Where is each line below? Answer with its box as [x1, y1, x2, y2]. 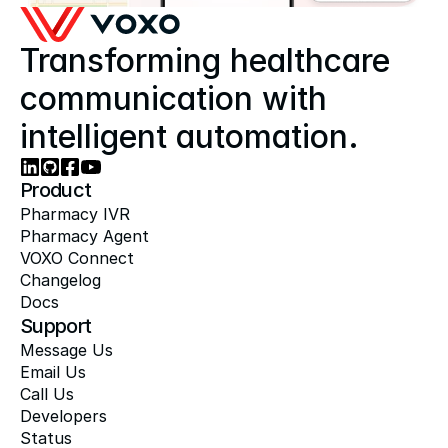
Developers [20, 406, 107, 426]
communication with [20, 79, 336, 118]
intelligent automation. [20, 117, 359, 156]
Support [20, 314, 92, 338]
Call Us [20, 384, 74, 404]
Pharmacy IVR [20, 204, 130, 224]
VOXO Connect [20, 248, 134, 268]
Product [20, 178, 92, 202]
